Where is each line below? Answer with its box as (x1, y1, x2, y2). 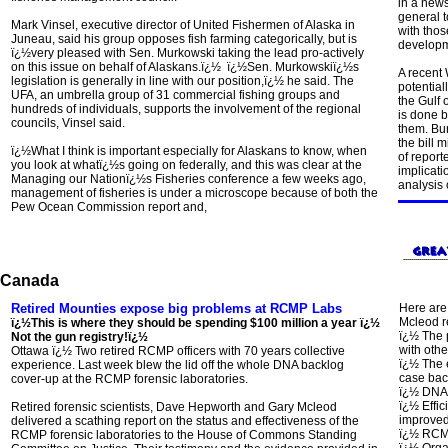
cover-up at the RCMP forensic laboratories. (11, 372, 248, 386)
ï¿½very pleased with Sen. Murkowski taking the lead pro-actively (11, 46, 364, 60)
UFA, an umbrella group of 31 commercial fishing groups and (11, 88, 340, 102)
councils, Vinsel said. (11, 116, 125, 130)
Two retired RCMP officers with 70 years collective (72, 344, 345, 358)
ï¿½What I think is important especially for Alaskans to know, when (11, 144, 367, 158)
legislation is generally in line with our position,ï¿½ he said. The (11, 74, 354, 88)
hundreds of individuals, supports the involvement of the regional (11, 102, 361, 116)
